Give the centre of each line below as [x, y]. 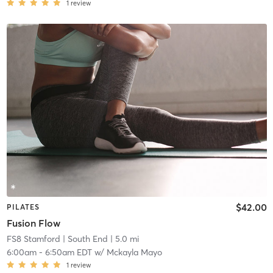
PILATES [23, 207]
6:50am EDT [68, 252]
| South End [84, 239]
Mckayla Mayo [134, 252]
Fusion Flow [33, 223]
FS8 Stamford [33, 239]
